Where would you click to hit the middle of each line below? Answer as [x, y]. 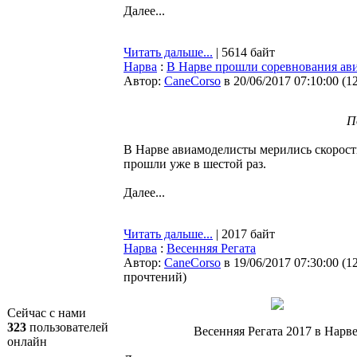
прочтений [153, 277]
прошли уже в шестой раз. [195, 164]
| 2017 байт [244, 234]
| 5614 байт [244, 52]
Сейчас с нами [47, 313]
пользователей [67, 327]
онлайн [27, 341]
